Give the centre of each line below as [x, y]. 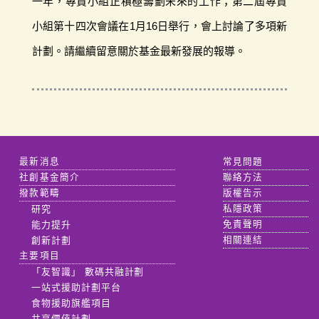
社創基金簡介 [50, 177]
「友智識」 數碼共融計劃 [88, 271]
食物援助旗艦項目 [71, 303]
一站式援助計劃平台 [76, 287]
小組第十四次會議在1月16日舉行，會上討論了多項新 [159, 26]
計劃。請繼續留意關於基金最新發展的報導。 [138, 51]
